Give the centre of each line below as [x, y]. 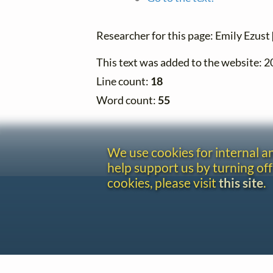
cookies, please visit [163, 183]
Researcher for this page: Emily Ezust [184, 35]
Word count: [127, 101]
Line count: [123, 82]
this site [241, 183]
